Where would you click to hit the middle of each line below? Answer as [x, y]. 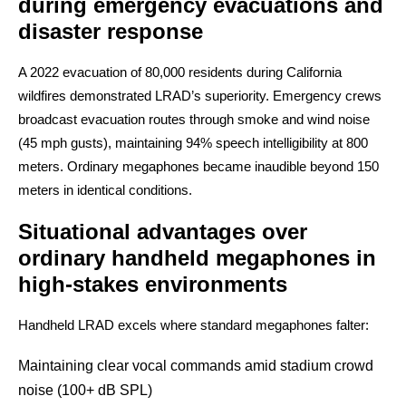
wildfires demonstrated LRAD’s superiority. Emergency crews [200, 96]
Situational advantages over [163, 232]
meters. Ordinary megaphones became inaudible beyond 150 [198, 166]
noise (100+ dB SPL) [85, 390]
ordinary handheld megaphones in [197, 258]
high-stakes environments [153, 284]
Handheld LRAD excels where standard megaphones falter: [193, 325]
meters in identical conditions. [105, 190]
